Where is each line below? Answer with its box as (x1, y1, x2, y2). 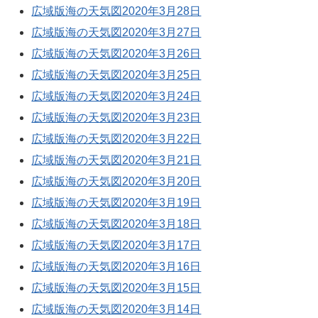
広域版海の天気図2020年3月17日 (31, 239, 202, 251)
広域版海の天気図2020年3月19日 (31, 197, 202, 209)
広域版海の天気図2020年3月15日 (31, 282, 202, 294)
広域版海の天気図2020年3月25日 (31, 69, 202, 81)
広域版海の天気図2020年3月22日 (31, 133, 202, 145)
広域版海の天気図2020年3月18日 (31, 218, 202, 230)
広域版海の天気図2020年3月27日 (31, 26, 202, 38)
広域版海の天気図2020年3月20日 (31, 175, 202, 187)
